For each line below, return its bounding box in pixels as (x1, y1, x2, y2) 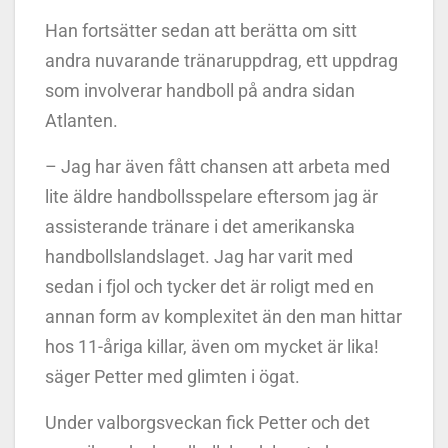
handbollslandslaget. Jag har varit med (45, 245, 353, 267)
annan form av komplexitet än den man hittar (45, 305, 402, 327)
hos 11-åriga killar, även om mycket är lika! (45, 335, 379, 357)
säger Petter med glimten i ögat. (45, 365, 304, 387)
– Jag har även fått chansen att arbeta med (45, 155, 390, 177)
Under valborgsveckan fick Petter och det (45, 411, 370, 433)
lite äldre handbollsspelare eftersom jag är (45, 185, 378, 207)
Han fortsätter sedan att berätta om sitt (45, 19, 357, 41)
